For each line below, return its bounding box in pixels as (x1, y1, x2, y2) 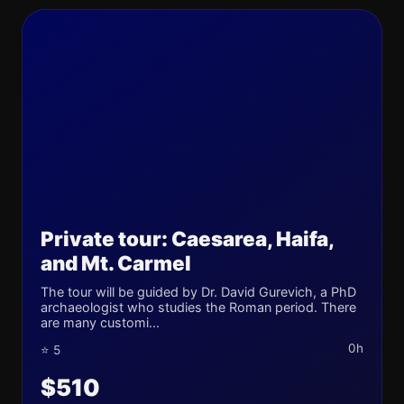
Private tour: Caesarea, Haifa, (41, 226, 334, 251)
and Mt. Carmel (41, 251, 191, 275)
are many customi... (41, 315, 160, 330)
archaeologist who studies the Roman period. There (41, 299, 356, 315)
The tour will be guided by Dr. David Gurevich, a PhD (41, 284, 356, 299)
